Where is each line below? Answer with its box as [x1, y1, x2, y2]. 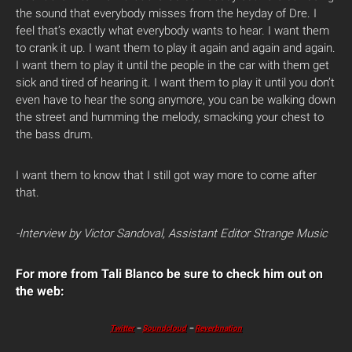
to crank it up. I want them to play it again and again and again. [16, 41, 335, 55]
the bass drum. [16, 127, 93, 141]
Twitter [110, 324, 134, 332]
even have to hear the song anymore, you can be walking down [16, 93, 335, 107]
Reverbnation [195, 324, 242, 332]
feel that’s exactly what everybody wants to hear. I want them [16, 24, 329, 38]
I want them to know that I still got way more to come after [16, 168, 317, 182]
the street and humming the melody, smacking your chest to [16, 110, 324, 124]
